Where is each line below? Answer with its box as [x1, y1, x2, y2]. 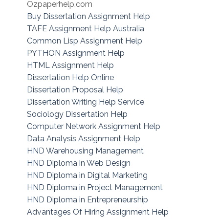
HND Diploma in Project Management [27, 183, 163, 193]
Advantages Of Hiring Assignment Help [27, 207, 169, 217]
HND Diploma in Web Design [27, 158, 131, 168]
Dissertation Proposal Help [27, 85, 123, 95]
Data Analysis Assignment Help [27, 134, 140, 144]
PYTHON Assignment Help [27, 48, 125, 58]
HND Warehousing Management [27, 146, 144, 156]
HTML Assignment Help [27, 61, 114, 70]
